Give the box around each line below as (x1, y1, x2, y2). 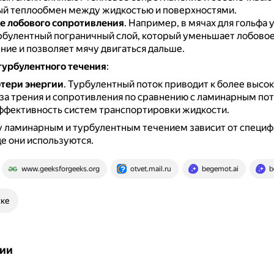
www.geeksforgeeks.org (21, 165, 100, 173)
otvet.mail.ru (130, 165, 171, 173)
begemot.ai (201, 165, 239, 173)
